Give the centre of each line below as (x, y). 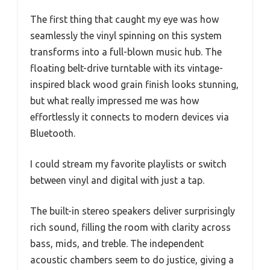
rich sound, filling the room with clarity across (130, 228)
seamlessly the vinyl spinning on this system (126, 36)
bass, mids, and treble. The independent (117, 244)
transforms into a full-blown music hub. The (126, 52)
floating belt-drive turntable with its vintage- (127, 68)
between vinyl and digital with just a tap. (117, 181)
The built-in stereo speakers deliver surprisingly (133, 211)
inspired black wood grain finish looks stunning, (134, 85)
